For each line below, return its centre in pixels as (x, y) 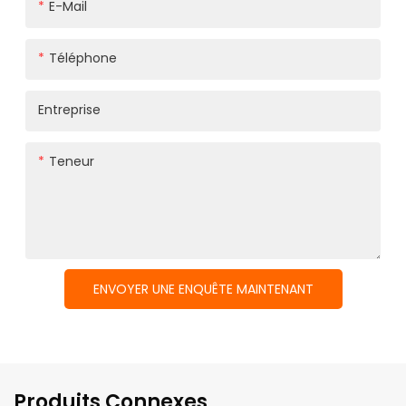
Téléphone (82, 58)
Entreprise (69, 110)
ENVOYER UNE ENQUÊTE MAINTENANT (203, 290)
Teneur (71, 162)
